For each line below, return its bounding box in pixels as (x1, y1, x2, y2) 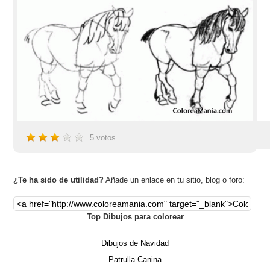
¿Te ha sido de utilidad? (13, 175, 104, 184)
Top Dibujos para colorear (86, 212, 184, 221)
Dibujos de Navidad (101, 238, 169, 248)
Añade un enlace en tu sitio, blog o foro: (104, 175, 245, 184)
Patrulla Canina (108, 254, 162, 264)
